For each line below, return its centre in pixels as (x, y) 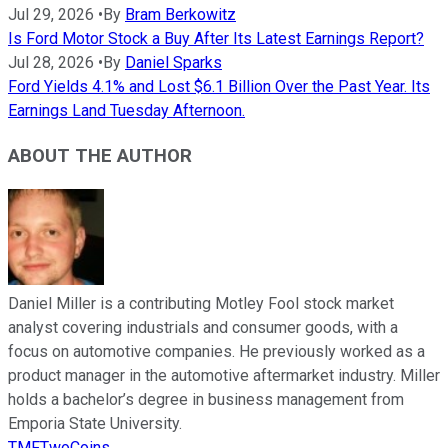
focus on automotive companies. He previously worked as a (216, 351)
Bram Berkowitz (180, 15)
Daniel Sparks (173, 63)
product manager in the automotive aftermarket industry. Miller (224, 375)
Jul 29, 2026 (51, 15)
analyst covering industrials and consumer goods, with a (203, 327)
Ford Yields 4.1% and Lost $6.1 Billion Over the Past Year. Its (219, 87)
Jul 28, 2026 (51, 63)
